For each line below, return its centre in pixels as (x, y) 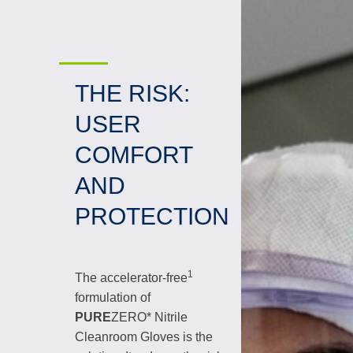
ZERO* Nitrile (149, 317)
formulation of (113, 297)
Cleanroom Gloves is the (144, 337)
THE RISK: (132, 93)
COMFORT (134, 155)
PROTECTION (152, 216)
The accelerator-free (131, 278)
